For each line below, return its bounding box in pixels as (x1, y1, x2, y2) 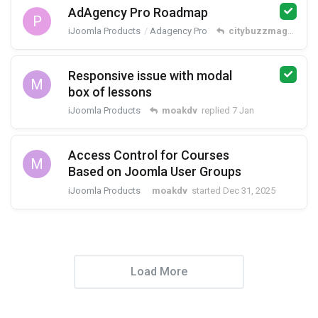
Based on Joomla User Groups (68, 164, 241, 180)
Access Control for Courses (68, 148, 229, 163)
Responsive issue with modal (68, 67, 232, 83)
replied (199, 105, 232, 116)
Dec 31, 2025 (223, 185, 275, 196)
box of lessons (68, 84, 152, 99)
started (190, 185, 223, 196)
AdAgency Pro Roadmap (68, 4, 208, 20)
